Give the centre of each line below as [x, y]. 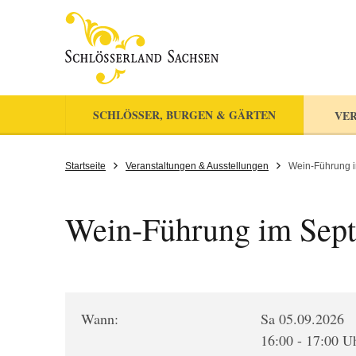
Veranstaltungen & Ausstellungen [197, 166]
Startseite [85, 166]
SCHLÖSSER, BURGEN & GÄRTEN [184, 115]
